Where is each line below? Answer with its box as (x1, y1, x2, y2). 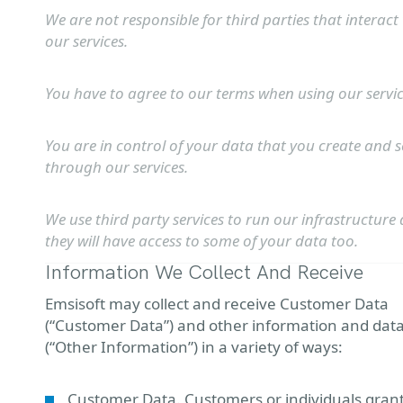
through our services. (45, 157, 188, 177)
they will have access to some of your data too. (45, 230, 358, 251)
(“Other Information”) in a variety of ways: (45, 336, 343, 357)
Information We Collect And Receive (45, 261, 363, 285)
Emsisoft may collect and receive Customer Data (45, 293, 389, 314)
